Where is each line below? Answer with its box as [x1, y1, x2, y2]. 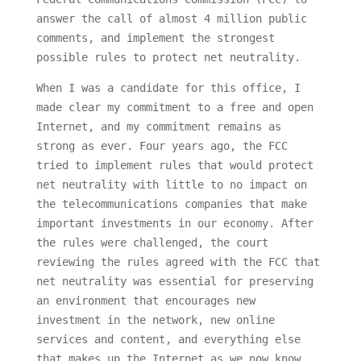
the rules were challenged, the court [35, 236, 268, 250]
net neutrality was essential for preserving [35, 275, 313, 288]
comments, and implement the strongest [35, 31, 275, 45]
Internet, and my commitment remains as [35, 120, 281, 134]
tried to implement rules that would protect [35, 159, 313, 172]
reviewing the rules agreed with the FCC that [35, 255, 320, 269]
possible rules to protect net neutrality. [35, 51, 301, 64]
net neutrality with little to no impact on [35, 178, 307, 192]
